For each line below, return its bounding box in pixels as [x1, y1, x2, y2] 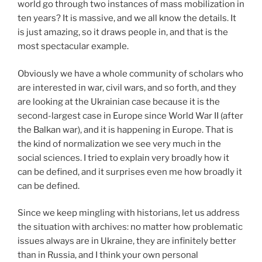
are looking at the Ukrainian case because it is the [18, 96, 220, 107]
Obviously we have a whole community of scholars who [18, 68, 243, 79]
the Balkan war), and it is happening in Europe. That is [18, 124, 233, 135]
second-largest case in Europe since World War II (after [18, 110, 243, 121]
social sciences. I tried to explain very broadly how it [18, 152, 229, 163]
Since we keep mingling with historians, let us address [18, 208, 240, 218]
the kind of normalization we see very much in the [18, 138, 221, 149]
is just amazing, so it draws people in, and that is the [18, 27, 228, 37]
